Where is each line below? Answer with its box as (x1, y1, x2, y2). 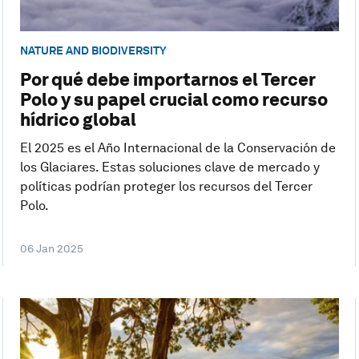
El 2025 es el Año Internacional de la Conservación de (19, 140, 336, 156)
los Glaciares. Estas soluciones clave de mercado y (19, 159, 320, 175)
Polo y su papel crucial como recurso (19, 89, 328, 111)
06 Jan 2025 (19, 242, 83, 256)
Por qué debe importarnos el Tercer (19, 69, 315, 91)
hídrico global (19, 109, 136, 131)
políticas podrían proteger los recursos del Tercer (19, 179, 313, 195)
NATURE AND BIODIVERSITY (19, 43, 167, 57)
